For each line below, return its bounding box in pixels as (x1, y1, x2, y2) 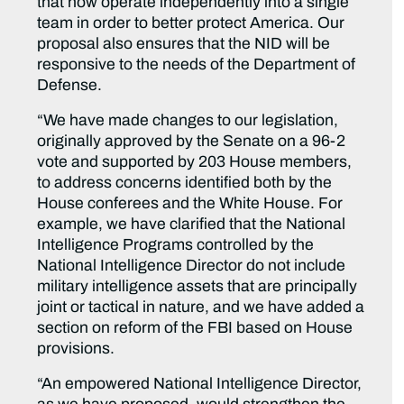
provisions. (37, 340, 115, 358)
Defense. (37, 77, 103, 95)
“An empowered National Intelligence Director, (37, 375, 363, 393)
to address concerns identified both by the (37, 174, 333, 192)
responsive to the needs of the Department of (37, 56, 356, 74)
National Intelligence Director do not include (37, 257, 346, 275)
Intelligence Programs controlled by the (37, 236, 315, 254)
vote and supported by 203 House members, (37, 153, 353, 171)
